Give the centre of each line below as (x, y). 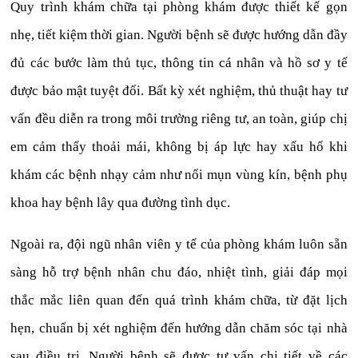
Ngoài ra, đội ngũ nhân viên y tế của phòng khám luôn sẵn (179, 244)
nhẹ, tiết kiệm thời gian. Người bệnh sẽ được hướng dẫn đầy (179, 34)
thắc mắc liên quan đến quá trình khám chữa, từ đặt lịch (179, 300)
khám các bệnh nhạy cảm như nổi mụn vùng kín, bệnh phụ (179, 174)
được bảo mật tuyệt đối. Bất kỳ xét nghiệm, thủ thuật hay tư (179, 90)
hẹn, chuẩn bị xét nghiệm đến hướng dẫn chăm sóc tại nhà (179, 328)
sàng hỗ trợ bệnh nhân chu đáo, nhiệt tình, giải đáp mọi (179, 272)
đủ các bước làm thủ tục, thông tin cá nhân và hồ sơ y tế (179, 62)
